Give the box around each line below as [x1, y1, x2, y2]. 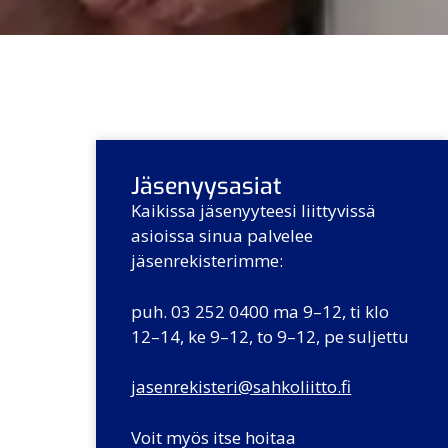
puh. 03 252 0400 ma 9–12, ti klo [131, 299, 390, 323]
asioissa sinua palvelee [131, 224, 314, 248]
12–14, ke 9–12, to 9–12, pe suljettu [131, 324, 410, 348]
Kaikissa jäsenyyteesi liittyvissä [131, 199, 377, 223]
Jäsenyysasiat [131, 171, 283, 203]
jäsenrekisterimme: [131, 249, 284, 273]
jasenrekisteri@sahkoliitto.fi [131, 375, 352, 399]
